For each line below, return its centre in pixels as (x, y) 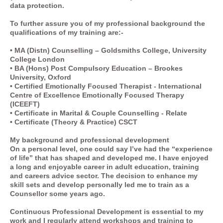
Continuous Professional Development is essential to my (107, 211)
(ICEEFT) (25, 104)
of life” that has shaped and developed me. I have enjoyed (109, 158)
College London (37, 59)
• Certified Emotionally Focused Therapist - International (106, 86)
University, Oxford (41, 77)
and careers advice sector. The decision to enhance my (104, 175)
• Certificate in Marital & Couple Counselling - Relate (99, 113)
